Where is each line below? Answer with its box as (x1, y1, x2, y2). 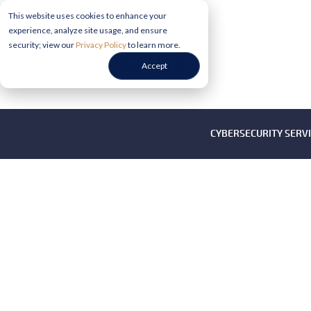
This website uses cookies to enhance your (8, 10, 167, 21)
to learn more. (126, 40, 180, 50)
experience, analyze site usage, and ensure (8, 25, 167, 35)
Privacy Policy (76, 40, 126, 50)
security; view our (8, 40, 76, 50)
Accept (141, 60, 167, 72)
